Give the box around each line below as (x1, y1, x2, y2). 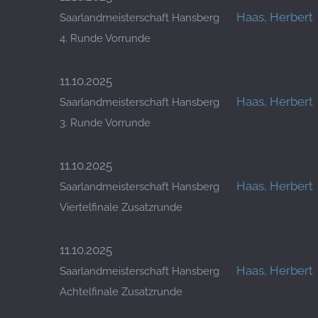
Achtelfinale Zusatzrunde (60, 285, 182, 298)
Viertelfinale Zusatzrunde (60, 201, 182, 214)
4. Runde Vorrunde (60, 32, 150, 45)
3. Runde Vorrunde (60, 116, 150, 129)
